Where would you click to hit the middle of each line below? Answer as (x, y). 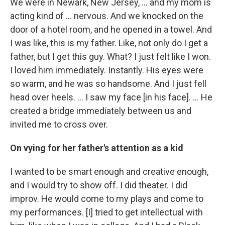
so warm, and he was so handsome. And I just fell (108, 83)
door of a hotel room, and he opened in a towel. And (111, 29)
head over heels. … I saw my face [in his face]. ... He (111, 97)
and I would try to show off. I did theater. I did (99, 185)
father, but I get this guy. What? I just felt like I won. (110, 56)
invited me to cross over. (59, 124)
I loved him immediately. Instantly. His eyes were (107, 70)
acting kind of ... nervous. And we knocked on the (107, 16)
